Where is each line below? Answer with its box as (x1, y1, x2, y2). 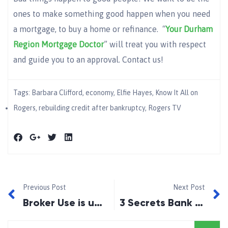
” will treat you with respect (104, 39, 206, 49)
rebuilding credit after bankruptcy (39, 104, 145, 112)
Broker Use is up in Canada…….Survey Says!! (94, 196, 102, 209)
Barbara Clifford (32, 89, 82, 97)
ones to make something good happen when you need (13, 9, 211, 18)
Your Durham (165, 24, 213, 34)
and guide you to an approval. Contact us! (13, 54, 163, 64)
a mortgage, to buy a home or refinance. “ (13, 24, 165, 34)
